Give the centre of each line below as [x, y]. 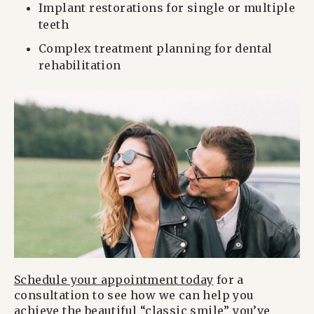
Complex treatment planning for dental [156, 48]
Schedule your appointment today [114, 279]
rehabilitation [80, 65]
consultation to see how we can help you [134, 295]
